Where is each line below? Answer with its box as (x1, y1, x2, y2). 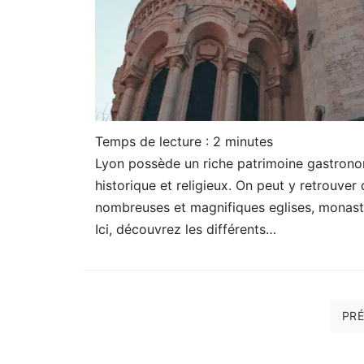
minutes (225, 132, 273, 149)
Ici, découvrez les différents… (95, 220, 276, 237)
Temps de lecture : (95, 132, 213, 149)
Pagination (82, 293, 180, 325)
